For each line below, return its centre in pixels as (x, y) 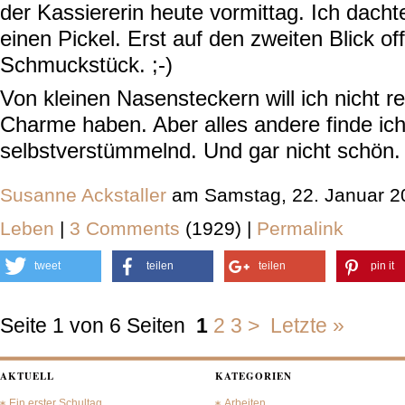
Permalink (300, 228)
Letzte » (307, 325)
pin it (382, 266)
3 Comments (127, 228)
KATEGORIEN (254, 376)
